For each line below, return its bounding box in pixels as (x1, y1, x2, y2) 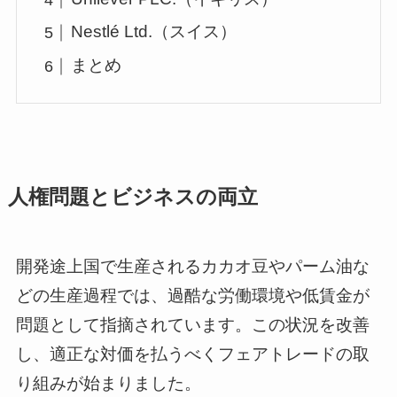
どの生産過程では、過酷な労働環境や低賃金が (15, 285, 370, 305)
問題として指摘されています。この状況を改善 (15, 315, 370, 334)
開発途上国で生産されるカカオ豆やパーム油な (15, 256, 370, 276)
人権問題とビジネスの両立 (7, 186, 258, 209)
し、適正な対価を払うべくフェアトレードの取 (15, 344, 370, 363)
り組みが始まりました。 (15, 373, 201, 393)
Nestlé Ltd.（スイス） (71, 22, 237, 42)
